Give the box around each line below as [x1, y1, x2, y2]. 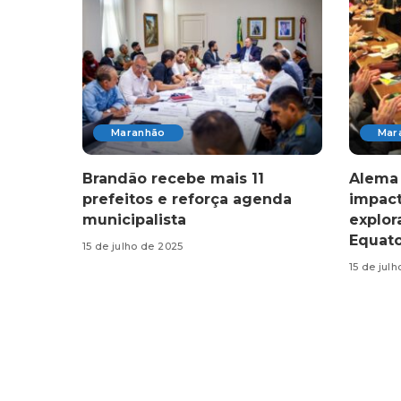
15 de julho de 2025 [82, 240, 183, 253]
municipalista [82, 210, 186, 228]
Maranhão [111, 125, 166, 139]
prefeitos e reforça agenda [82, 190, 292, 208]
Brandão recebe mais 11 [82, 169, 264, 187]
